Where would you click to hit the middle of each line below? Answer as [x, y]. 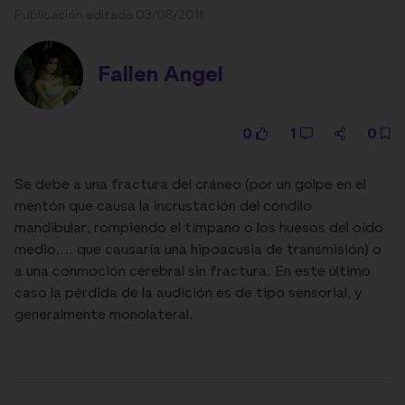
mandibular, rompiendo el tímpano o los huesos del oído [199, 229]
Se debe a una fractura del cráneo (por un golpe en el [190, 186]
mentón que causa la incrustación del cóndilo [163, 207]
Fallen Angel [160, 75]
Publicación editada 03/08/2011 [109, 16]
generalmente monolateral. [104, 316]
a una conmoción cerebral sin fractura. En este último [193, 273]
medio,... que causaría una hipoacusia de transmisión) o [198, 251]
